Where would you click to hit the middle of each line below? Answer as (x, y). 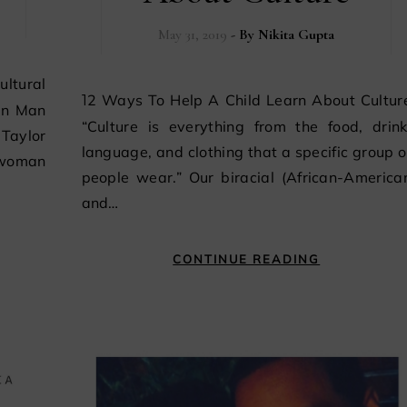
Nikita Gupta (297, 34)
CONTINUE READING (247, 258)
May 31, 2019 (193, 34)
